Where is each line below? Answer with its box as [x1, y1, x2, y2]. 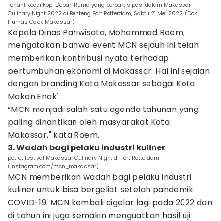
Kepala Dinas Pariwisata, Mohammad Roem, [8, 27, 185, 38]
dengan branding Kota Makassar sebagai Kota [8, 78, 195, 89]
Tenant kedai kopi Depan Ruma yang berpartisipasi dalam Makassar [8, 1, 191, 9]
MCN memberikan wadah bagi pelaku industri [8, 171, 192, 183]
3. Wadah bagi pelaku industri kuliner [8, 142, 165, 153]
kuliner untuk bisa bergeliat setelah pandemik [8, 184, 193, 195]
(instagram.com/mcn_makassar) [8, 162, 99, 170]
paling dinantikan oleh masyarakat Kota [8, 116, 170, 128]
